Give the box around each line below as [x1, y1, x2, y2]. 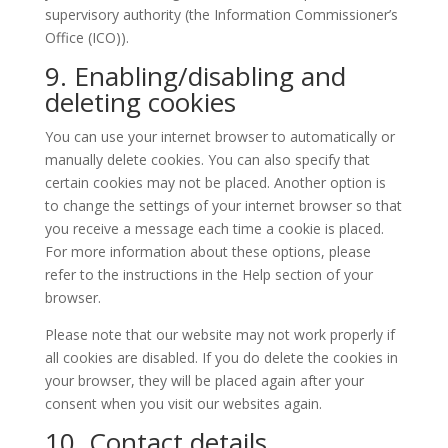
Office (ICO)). [44, 27, 129, 47]
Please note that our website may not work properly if [44, 324, 395, 344]
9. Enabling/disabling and [44, 57, 346, 94]
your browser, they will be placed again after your [44, 370, 364, 390]
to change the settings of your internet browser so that [44, 195, 402, 215]
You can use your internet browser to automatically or [44, 126, 395, 146]
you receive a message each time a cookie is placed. [44, 218, 384, 238]
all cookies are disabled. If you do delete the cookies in [44, 347, 398, 367]
